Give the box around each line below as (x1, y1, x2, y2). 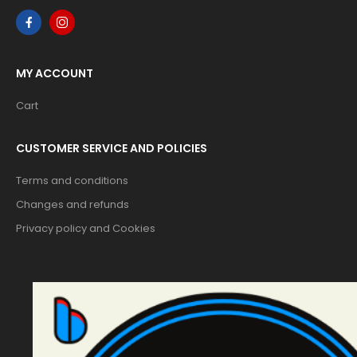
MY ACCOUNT (16, 65, 93, 82)
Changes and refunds (16, 197, 129, 213)
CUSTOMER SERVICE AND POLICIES (16, 140, 207, 157)
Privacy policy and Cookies (16, 221, 155, 237)
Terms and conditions (16, 173, 128, 189)
